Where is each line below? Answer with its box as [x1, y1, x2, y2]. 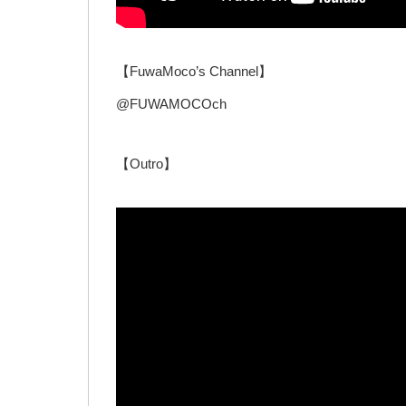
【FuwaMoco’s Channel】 [116, 63, 272, 80]
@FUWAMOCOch [116, 96, 227, 112]
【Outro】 [116, 156, 177, 172]
